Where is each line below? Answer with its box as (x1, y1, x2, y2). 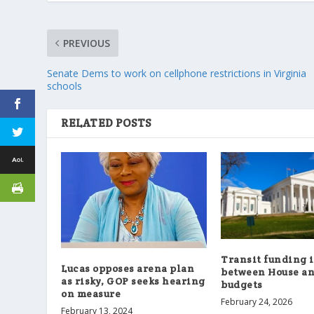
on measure (61, 287, 121, 300)
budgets (221, 278, 263, 292)
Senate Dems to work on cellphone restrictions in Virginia (47, 66, 307, 80)
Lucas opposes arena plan (61, 261, 195, 275)
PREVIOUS (63, 36, 111, 50)
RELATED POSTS (61, 115, 151, 130)
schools (47, 78, 83, 93)
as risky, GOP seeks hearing (61, 274, 205, 287)
